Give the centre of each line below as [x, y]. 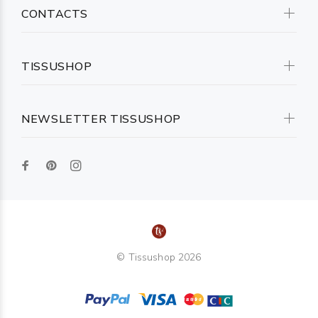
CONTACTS [55, 14]
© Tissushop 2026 [159, 257]
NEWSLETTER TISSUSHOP [101, 119]
